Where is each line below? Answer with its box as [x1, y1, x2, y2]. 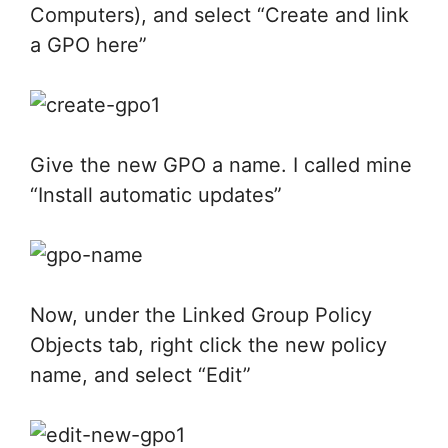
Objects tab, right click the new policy [30, 333, 387, 357]
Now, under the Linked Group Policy [30, 303, 372, 327]
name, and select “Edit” [30, 363, 251, 387]
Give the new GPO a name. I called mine [30, 153, 412, 177]
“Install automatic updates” [30, 183, 282, 207]
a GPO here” [30, 33, 147, 57]
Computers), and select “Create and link [30, 3, 409, 27]
